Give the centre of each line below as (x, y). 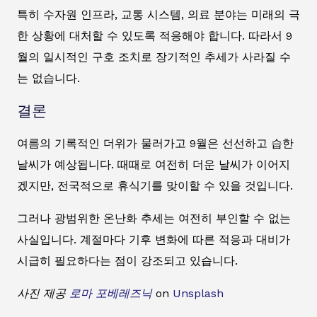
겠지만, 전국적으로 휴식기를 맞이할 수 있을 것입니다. (155, 185)
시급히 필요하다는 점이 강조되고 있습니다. (127, 260)
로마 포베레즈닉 (111, 293)
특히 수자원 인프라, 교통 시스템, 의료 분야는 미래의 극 (158, 14)
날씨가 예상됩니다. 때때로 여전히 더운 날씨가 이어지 (154, 164)
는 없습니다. (48, 78)
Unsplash (198, 293)
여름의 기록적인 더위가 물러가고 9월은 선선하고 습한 (155, 143)
